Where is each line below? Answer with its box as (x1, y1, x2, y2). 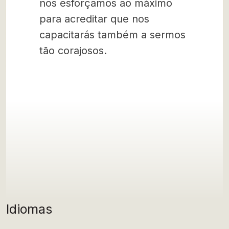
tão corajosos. (39, 44, 107, 57)
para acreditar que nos (39, 13, 149, 25)
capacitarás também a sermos (39, 29, 186, 41)
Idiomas (6, 201, 52, 217)
